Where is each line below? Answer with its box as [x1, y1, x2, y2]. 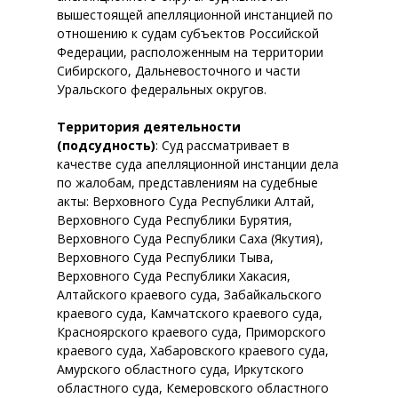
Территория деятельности [57, 118, 241, 135]
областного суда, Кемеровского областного [57, 379, 329, 396]
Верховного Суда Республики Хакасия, [57, 267, 291, 284]
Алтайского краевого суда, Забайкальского [57, 286, 322, 303]
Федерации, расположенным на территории [57, 44, 323, 60]
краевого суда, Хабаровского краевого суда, [57, 342, 329, 359]
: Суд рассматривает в [155, 137, 290, 154]
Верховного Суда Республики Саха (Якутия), [57, 230, 323, 247]
